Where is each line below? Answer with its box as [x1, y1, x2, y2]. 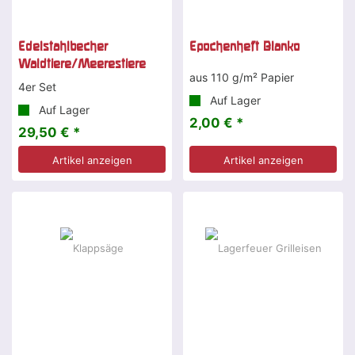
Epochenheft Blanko [189, 39, 300, 54]
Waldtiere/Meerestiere [18, 56, 146, 71]
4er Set [18, 80, 56, 94]
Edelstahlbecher [18, 39, 108, 54]
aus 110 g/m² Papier [189, 71, 294, 85]
